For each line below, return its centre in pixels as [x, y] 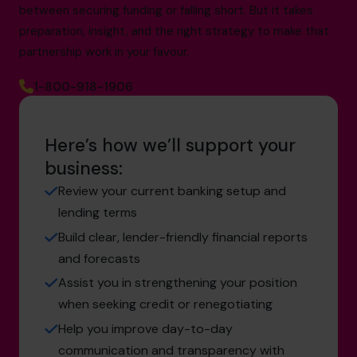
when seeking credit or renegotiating [165, 304]
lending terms [98, 212]
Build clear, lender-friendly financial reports [183, 237]
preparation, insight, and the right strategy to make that [174, 31]
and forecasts [99, 258]
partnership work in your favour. [104, 51]
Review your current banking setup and [172, 190]
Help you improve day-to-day [145, 329]
